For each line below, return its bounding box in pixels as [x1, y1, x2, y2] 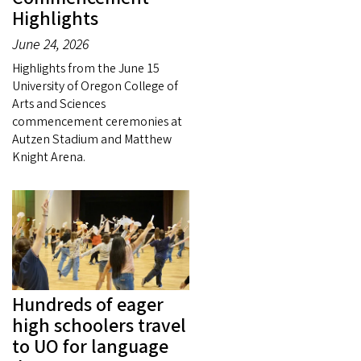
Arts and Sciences [12, 95, 106, 114]
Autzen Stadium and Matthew [12, 131, 172, 149]
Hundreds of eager [12, 291, 164, 320]
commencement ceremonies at [12, 113, 182, 131]
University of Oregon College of [12, 77, 178, 96]
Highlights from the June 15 [12, 60, 160, 78]
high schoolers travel [12, 312, 186, 341]
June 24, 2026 [12, 35, 89, 56]
